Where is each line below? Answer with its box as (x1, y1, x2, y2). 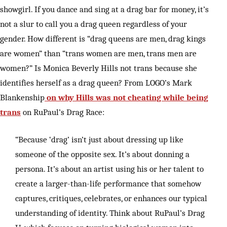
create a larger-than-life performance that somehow (15, 178, 201, 188)
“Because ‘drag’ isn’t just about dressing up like (15, 134, 183, 144)
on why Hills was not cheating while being (45, 92, 208, 102)
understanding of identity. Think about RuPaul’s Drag (15, 207, 205, 218)
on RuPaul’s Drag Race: (21, 106, 104, 117)
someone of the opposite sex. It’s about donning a (15, 148, 190, 159)
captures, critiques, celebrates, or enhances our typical (15, 193, 207, 203)
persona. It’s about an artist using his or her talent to (15, 163, 204, 174)
